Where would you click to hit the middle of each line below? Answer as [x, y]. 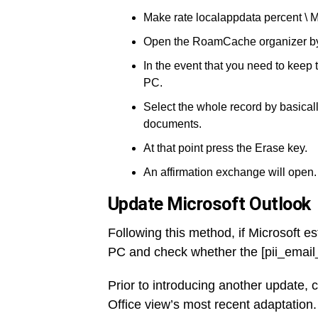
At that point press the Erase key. [225, 148]
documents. [172, 124]
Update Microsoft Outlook [209, 204]
